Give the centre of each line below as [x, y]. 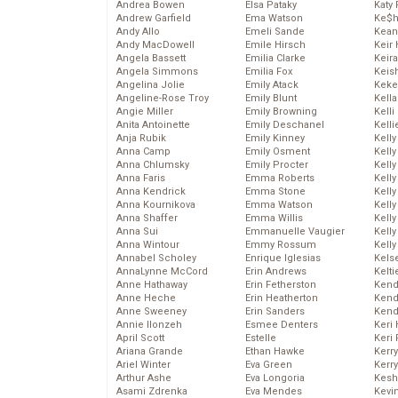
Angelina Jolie [151, 85]
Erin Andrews [276, 272]
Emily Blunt [271, 99]
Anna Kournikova [156, 205]
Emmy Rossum [281, 245]
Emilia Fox [269, 72]
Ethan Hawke [275, 352]
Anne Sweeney [151, 312]
